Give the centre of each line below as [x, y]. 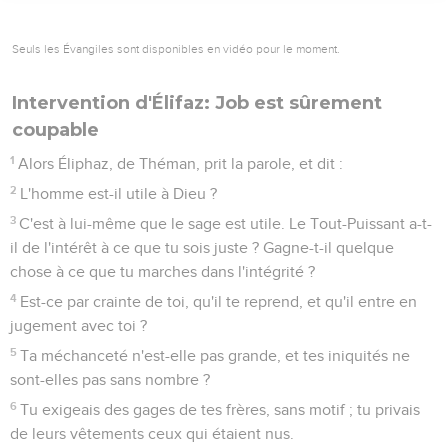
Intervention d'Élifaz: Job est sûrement [197, 102]
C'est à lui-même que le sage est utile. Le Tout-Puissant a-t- [226, 223]
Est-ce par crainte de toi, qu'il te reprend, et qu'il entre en [219, 301]
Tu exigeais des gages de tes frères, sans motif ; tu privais [220, 409]
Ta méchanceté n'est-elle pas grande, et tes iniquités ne [215, 355]
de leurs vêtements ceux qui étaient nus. [152, 433]
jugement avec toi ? [78, 325]
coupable [55, 129]
